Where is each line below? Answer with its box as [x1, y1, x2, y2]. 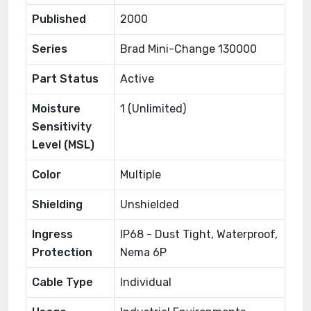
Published [32, 12, 86, 26]
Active [120, 72, 154, 85]
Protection [32, 246, 92, 259]
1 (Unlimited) [120, 102, 186, 115]
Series [32, 42, 67, 56]
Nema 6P [120, 246, 167, 259]
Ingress [32, 228, 73, 241]
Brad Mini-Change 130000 [120, 42, 257, 56]
